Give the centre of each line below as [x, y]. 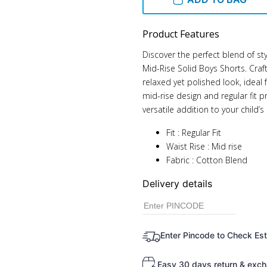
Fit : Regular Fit [194, 133]
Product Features [181, 34]
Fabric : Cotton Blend [207, 160]
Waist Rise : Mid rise [204, 146]
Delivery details [177, 184]
